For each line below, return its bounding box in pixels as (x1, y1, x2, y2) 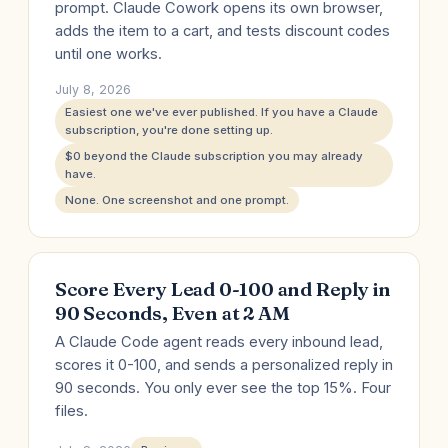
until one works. (55, 45, 162, 63)
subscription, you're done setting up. (65, 123, 273, 137)
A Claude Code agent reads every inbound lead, (55, 333, 383, 351)
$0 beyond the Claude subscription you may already (65, 149, 363, 163)
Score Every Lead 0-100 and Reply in (55, 277, 392, 301)
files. (55, 402, 88, 420)
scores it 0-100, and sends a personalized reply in (55, 356, 393, 374)
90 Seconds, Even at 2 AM (55, 301, 290, 325)
